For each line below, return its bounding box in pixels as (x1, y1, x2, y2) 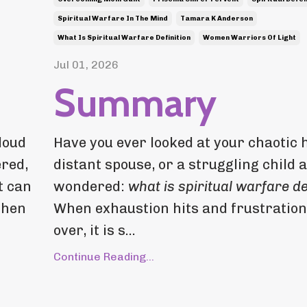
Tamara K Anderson (180, 14, 253, 23)
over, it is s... (53, 222, 136, 239)
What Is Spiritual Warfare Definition (57, 34, 191, 42)
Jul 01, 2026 (53, 58, 119, 72)
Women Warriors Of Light (202, 34, 296, 42)
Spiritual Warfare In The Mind (57, 14, 168, 23)
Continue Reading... (53, 250, 154, 264)
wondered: (53, 178, 128, 195)
